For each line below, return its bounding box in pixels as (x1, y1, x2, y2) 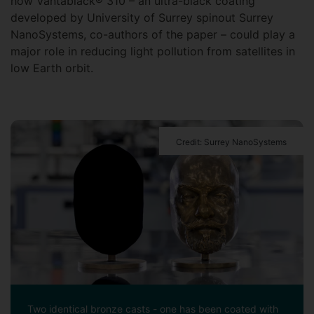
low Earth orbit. (11, 61, 97, 76)
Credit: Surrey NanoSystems (176, 137, 287, 148)
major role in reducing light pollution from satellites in (11, 44, 295, 59)
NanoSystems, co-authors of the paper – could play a (11, 27, 295, 42)
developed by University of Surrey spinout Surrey (11, 11, 273, 25)
